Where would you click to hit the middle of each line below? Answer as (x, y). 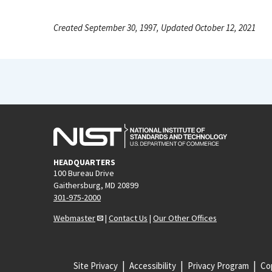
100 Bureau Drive (84, 173)
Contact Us (128, 218)
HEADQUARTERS (84, 162)
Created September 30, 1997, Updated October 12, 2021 (155, 28)
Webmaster (74, 218)
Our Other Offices (185, 218)
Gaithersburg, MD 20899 (96, 185)
